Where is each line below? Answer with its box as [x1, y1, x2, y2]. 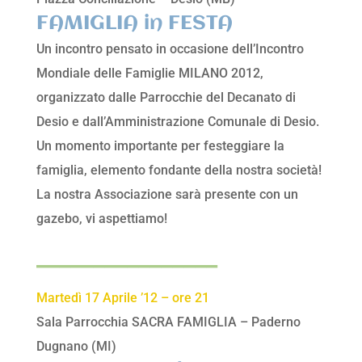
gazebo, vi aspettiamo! [36, 211, 167, 227]
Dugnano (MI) [36, 339, 116, 355]
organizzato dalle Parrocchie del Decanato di [36, 90, 296, 106]
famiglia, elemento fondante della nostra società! [36, 162, 322, 179]
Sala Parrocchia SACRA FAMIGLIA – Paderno [36, 314, 301, 330]
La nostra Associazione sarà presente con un [36, 187, 298, 203]
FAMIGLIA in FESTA [36, 13, 233, 35]
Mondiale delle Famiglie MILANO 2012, [36, 65, 263, 82]
